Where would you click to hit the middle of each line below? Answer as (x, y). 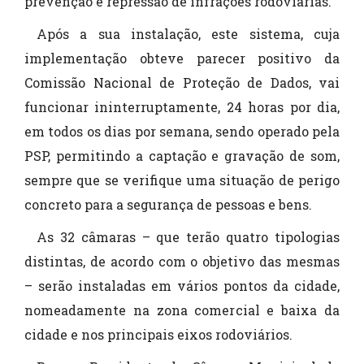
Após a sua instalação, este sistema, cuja (188, 34)
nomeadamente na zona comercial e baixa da (182, 310)
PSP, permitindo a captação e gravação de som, (182, 156)
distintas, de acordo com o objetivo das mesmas (182, 262)
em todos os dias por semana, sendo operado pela (182, 132)
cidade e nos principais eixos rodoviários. (158, 335)
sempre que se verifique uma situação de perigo (182, 180)
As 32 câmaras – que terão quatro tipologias (188, 237)
